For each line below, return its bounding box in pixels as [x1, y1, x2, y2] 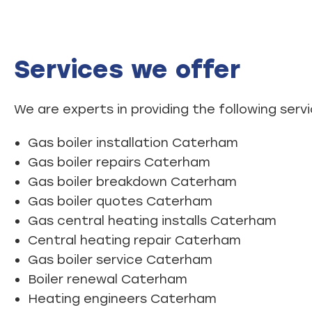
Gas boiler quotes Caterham [28, 193, 212, 209]
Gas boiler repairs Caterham [28, 154, 210, 170]
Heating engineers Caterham [28, 290, 217, 306]
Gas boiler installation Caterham [28, 134, 238, 150]
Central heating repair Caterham [28, 232, 241, 248]
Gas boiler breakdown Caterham [28, 173, 237, 189]
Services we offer [14, 54, 240, 84]
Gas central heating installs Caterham [28, 212, 276, 228]
